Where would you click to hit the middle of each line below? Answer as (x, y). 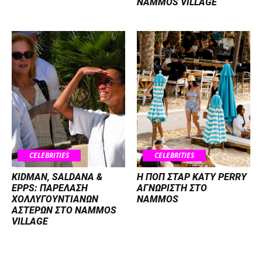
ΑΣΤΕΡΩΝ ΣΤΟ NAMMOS (64, 210)
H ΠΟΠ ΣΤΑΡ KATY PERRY (192, 177)
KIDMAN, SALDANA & (57, 177)
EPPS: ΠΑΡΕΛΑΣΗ (50, 188)
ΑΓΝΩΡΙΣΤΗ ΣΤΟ (172, 188)
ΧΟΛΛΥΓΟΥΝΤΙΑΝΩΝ (55, 199)
